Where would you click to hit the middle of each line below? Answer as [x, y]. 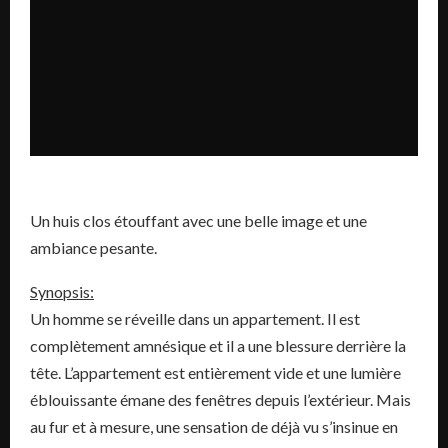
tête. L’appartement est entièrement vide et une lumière [215, 372]
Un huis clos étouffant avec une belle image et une [198, 220]
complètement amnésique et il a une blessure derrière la [218, 345]
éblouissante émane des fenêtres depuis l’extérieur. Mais [220, 399]
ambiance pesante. [93, 247]
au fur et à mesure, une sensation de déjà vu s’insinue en [214, 426]
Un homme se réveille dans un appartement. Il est [195, 318]
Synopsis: [62, 291]
